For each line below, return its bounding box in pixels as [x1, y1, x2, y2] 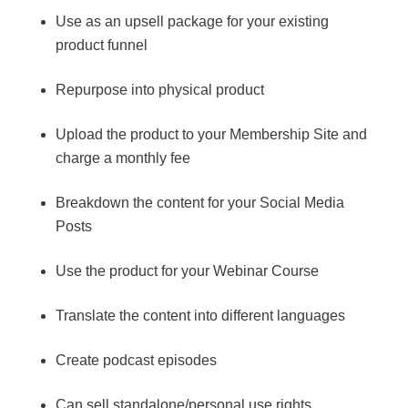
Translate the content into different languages [55, 307, 345, 323]
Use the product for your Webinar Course [55, 262, 319, 279]
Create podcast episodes [55, 352, 217, 368]
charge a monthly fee [55, 149, 190, 166]
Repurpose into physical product [55, 81, 264, 97]
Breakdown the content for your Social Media [55, 194, 344, 210]
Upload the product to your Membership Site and [55, 126, 367, 142]
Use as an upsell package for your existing [55, 13, 329, 29]
